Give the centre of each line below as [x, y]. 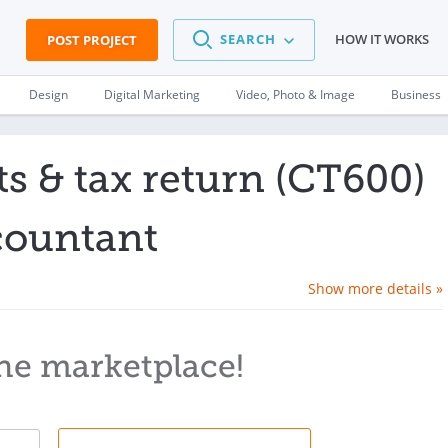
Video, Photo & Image [295, 94]
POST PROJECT [92, 40]
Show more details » [375, 288]
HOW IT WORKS [382, 39]
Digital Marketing [152, 94]
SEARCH [248, 39]
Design [48, 94]
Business [416, 94]
